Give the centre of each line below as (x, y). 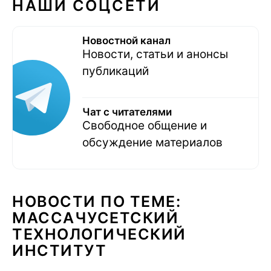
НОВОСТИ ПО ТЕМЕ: (96, 201)
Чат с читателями (127, 112)
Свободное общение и (145, 125)
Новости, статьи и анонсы (155, 54)
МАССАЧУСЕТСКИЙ (95, 217)
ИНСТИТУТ (59, 250)
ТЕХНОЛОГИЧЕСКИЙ (99, 234)
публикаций (116, 71)
